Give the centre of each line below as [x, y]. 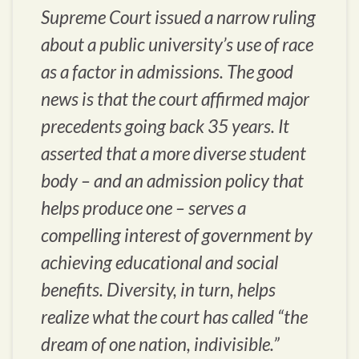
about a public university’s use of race [177, 45]
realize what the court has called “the [174, 317]
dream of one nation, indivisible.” [160, 345]
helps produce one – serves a [143, 208]
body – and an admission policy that [172, 181]
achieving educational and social [159, 263]
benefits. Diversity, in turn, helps [158, 290]
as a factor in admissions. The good [167, 72]
